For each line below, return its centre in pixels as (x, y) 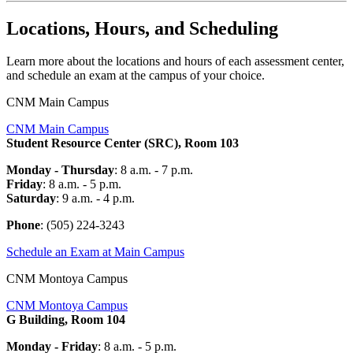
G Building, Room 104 (66, 320)
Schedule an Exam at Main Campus (95, 252)
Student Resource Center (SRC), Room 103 (123, 143)
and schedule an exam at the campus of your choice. (136, 76)
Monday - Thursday (60, 170)
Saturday (31, 199)
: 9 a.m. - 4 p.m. (95, 199)
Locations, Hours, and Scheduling (145, 28)
